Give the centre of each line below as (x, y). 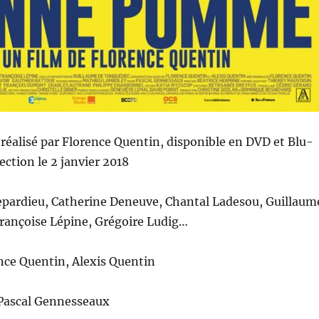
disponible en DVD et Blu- (240, 141)
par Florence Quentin (100, 141)
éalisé (21, 141)
